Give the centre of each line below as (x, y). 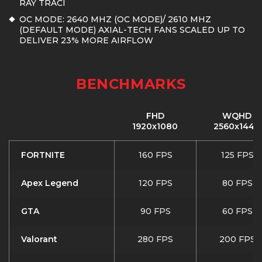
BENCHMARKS (131, 84)
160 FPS (155, 155)
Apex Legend (50, 183)
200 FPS (237, 239)
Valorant (39, 239)
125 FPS (237, 155)
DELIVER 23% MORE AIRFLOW (86, 41)
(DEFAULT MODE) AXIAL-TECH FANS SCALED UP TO (132, 30)
